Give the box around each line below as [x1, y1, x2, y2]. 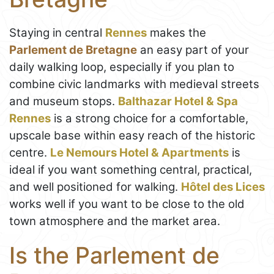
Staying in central [9, 25, 105, 40]
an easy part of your [137, 42, 249, 57]
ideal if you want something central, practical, [9, 162, 252, 177]
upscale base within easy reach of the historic [9, 128, 255, 143]
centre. [9, 145, 50, 160]
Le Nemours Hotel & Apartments [50, 145, 229, 160]
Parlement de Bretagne [9, 42, 137, 57]
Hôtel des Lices [181, 179, 265, 194]
